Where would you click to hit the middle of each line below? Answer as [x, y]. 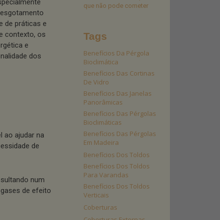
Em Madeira [101, 142]
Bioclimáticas [103, 122]
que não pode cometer [116, 6]
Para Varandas [106, 175]
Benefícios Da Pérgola [116, 53]
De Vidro [96, 82]
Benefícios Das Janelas [118, 93]
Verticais [96, 195]
